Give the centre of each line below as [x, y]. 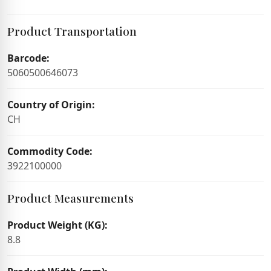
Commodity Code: [50, 151]
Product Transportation [72, 31]
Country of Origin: [51, 105]
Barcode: [28, 58]
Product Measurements [70, 198]
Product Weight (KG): [57, 225]
